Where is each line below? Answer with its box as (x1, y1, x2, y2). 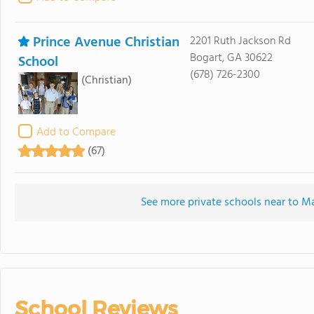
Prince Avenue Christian (33, 32, 179, 54)
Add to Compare (36, 123, 116, 142)
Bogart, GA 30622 (189, 49, 273, 67)
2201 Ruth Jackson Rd (189, 32, 291, 50)
